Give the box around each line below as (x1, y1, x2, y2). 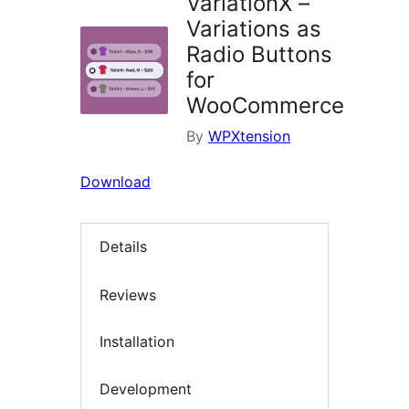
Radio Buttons (186, 41, 332, 68)
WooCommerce (186, 92, 344, 120)
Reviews (100, 285, 156, 304)
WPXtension (208, 127, 290, 146)
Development (100, 379, 192, 398)
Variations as (186, 16, 321, 43)
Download (80, 173, 151, 192)
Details (100, 237, 147, 257)
